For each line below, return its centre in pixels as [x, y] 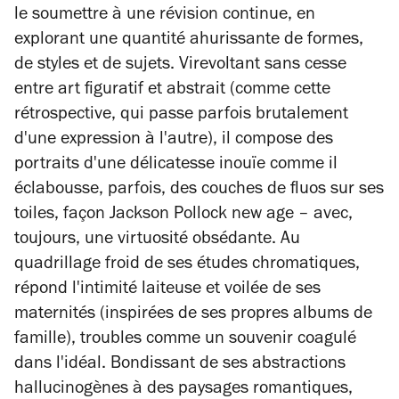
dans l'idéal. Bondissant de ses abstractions [180, 365]
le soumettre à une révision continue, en [165, 16]
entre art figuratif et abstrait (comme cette [172, 91]
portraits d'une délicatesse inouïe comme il [176, 166]
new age [263, 216]
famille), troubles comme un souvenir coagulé [185, 340]
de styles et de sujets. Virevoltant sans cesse [180, 66]
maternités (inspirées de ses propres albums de [193, 315]
